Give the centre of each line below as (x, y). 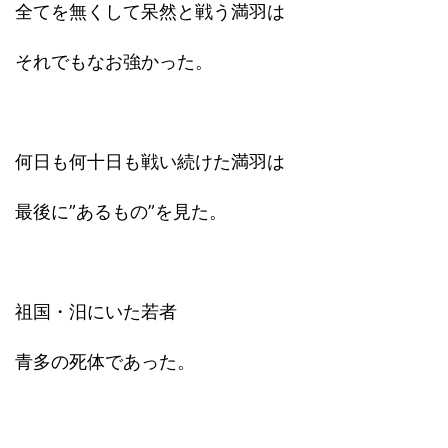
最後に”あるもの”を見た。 (121, 211)
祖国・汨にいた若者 (96, 311)
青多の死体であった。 (105, 361)
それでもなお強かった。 (114, 61)
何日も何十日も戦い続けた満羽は (150, 161)
